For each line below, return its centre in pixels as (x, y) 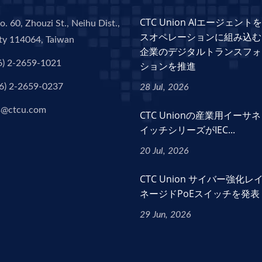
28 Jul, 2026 (164, 87)
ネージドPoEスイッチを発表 (200, 194)
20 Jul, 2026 (164, 151)
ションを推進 (168, 66)
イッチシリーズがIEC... (187, 130)
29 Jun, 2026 (166, 215)
